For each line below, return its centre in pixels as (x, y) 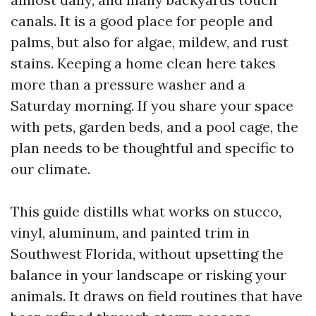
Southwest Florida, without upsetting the (147, 254)
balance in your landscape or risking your (148, 275)
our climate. (50, 169)
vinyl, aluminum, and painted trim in (130, 232)
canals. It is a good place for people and (142, 21)
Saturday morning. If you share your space (152, 105)
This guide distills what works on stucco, (146, 211)
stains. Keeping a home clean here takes (143, 63)
